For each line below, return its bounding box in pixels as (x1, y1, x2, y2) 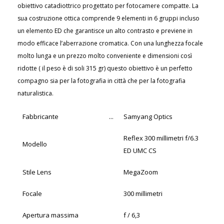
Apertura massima (22, 210, 78, 219)
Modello (22, 139, 47, 148)
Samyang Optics (123, 112, 172, 121)
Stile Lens (22, 167, 51, 176)
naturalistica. (17, 89, 53, 97)
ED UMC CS (123, 146, 156, 155)
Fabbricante (22, 112, 58, 121)
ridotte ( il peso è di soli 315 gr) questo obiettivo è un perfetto (17, 64, 192, 72)
